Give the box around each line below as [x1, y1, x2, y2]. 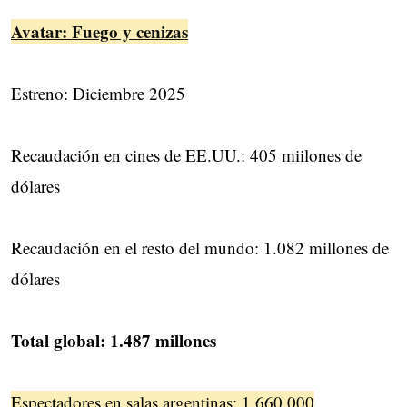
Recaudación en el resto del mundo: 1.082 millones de [11, 236, 389, 260]
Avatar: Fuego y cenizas [11, 19, 188, 45]
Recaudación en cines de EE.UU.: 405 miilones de [11, 144, 362, 167]
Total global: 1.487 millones [11, 328, 216, 353]
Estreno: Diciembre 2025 [11, 82, 185, 105]
